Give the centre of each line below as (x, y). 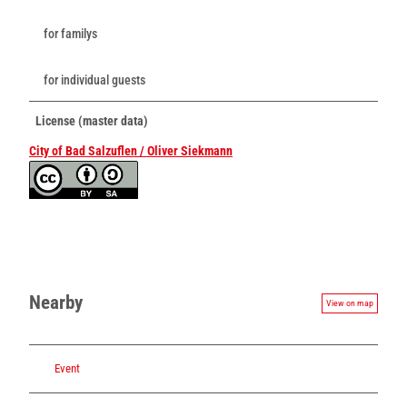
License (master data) (92, 120)
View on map (350, 303)
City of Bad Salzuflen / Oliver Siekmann (131, 150)
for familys (70, 33)
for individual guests (94, 79)
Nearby (56, 303)
